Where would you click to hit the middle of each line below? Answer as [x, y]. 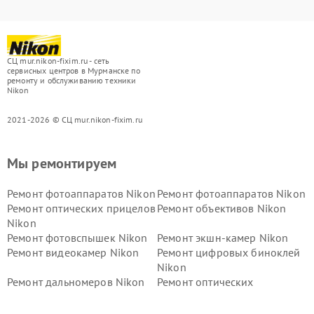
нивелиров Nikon [201, 296]
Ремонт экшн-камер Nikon [223, 238]
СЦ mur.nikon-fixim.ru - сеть [59, 61]
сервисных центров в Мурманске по [74, 70]
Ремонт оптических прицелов [81, 208]
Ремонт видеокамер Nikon [73, 252]
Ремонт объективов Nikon [222, 208]
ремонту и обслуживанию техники [72, 80]
